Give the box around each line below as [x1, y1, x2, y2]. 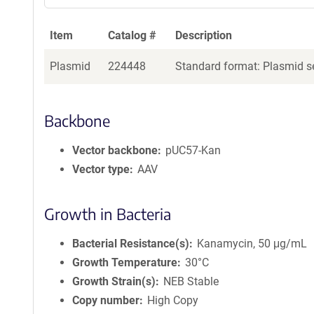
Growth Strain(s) [72, 275, 156, 288]
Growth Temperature [72, 256, 177, 269]
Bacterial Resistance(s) [72, 237, 189, 250]
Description [175, 29, 232, 42]
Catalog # [108, 29, 156, 42]
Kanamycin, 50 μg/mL [197, 237, 308, 250]
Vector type [72, 163, 130, 176]
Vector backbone [72, 144, 158, 157]
